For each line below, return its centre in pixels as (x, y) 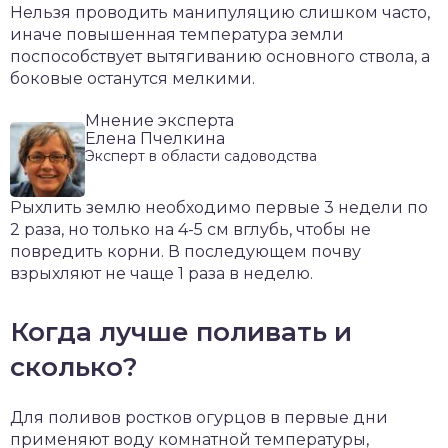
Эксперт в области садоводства (201, 155)
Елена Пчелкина (155, 138)
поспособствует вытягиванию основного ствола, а (220, 56)
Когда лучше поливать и (181, 331)
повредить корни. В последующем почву (185, 251)
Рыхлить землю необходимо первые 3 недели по (219, 207)
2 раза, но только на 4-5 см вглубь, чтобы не (190, 229)
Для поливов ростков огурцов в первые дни (199, 417)
